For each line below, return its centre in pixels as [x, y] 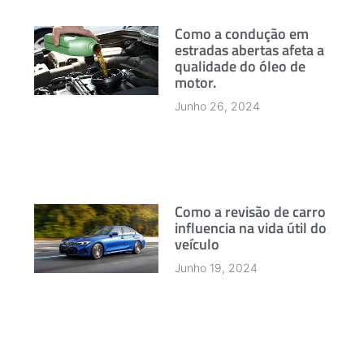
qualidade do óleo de [240, 66]
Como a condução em [241, 33]
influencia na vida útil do [250, 227]
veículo [197, 244]
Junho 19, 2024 [216, 267]
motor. [195, 82]
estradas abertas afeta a [249, 50]
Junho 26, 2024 [217, 106]
